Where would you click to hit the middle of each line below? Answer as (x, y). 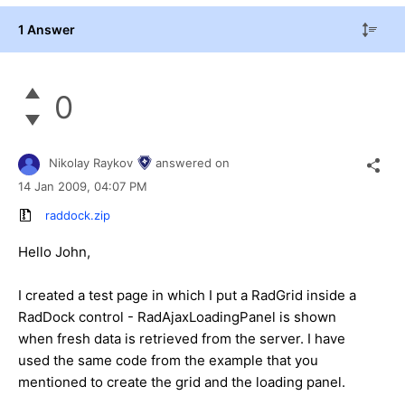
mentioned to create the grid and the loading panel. (182, 382)
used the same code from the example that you (168, 361)
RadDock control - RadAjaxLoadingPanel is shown (177, 317)
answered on (193, 163)
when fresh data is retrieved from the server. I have (182, 339)
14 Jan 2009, (56, 186)
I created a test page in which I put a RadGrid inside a (187, 296)
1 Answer (47, 29)
